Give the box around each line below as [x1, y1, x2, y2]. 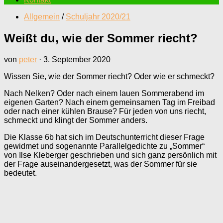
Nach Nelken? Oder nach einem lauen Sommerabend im [4, 89, 204, 98]
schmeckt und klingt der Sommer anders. [4, 115, 149, 124]
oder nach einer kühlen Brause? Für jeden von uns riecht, [4, 107, 206, 115]
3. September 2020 [43, 55, 111, 64]
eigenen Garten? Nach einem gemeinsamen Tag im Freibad [4, 98, 215, 107]
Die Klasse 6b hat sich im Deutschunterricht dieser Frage [4, 132, 205, 141]
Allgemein [24, 12, 60, 21]
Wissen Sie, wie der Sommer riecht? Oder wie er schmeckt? [4, 72, 215, 81]
